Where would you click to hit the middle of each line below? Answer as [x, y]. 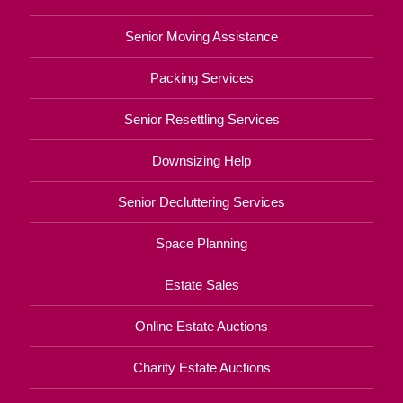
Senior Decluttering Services [201, 201]
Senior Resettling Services [201, 119]
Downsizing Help [201, 160]
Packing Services [201, 77]
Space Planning [201, 243]
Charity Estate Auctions [201, 367]
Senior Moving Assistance [201, 36]
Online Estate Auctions [201, 326]
